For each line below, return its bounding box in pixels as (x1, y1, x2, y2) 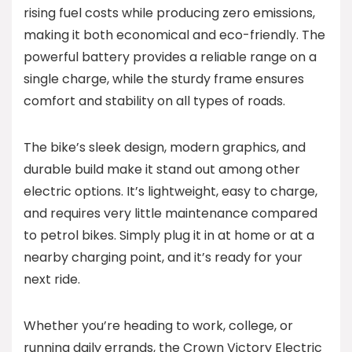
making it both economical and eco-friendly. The (24, 26, 325, 45)
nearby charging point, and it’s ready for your (24, 248, 302, 267)
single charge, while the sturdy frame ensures (24, 70, 304, 89)
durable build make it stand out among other (24, 160, 300, 179)
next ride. (24, 270, 80, 289)
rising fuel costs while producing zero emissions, (24, 4, 315, 23)
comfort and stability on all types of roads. (24, 92, 285, 111)
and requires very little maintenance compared (24, 204, 317, 223)
